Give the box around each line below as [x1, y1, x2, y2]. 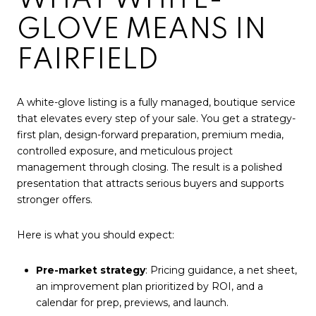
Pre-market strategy [35, 263, 145, 276]
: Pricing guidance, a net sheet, [145, 263, 297, 276]
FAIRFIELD [17, 46, 159, 75]
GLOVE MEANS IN [17, 16, 267, 44]
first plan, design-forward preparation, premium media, [17, 128, 284, 142]
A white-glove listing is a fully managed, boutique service [17, 96, 296, 109]
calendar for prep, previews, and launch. [35, 296, 229, 309]
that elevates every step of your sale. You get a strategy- [17, 112, 296, 126]
